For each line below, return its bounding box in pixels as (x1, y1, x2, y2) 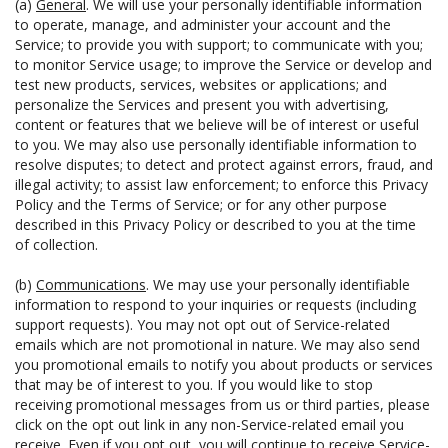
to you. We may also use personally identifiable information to (15, 135, 417, 154)
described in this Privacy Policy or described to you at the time (15, 215, 416, 234)
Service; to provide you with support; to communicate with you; (15, 35, 423, 54)
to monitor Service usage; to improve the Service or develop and (15, 55, 432, 74)
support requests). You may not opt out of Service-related (15, 315, 390, 334)
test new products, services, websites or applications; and (15, 75, 387, 94)
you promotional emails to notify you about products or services (15, 355, 433, 374)
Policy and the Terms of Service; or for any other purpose (15, 195, 387, 214)
